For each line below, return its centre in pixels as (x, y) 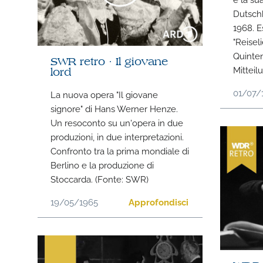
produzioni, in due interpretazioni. (117, 136)
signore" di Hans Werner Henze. (114, 108)
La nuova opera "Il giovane (104, 94)
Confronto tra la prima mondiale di (120, 151)
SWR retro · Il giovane (109, 62)
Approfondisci (159, 202)
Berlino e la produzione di (102, 165)
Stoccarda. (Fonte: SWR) (100, 179)
